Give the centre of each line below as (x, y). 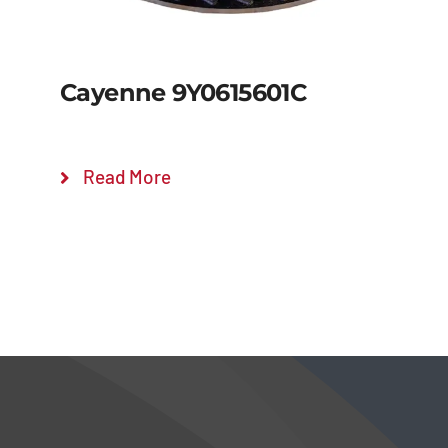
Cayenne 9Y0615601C (183, 93)
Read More (127, 177)
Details (231, 436)
